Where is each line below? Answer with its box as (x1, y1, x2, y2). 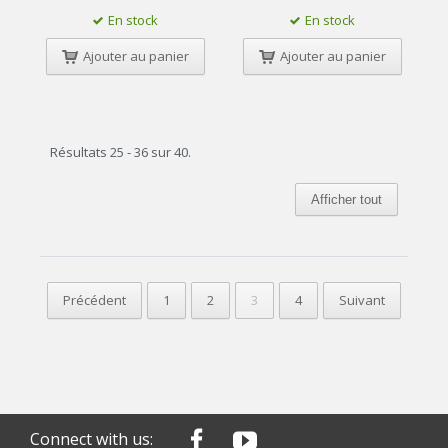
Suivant (339, 290, 385, 309)
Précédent (63, 290, 126, 309)
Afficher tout (311, 191, 382, 207)
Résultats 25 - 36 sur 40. (50, 142, 191, 161)
